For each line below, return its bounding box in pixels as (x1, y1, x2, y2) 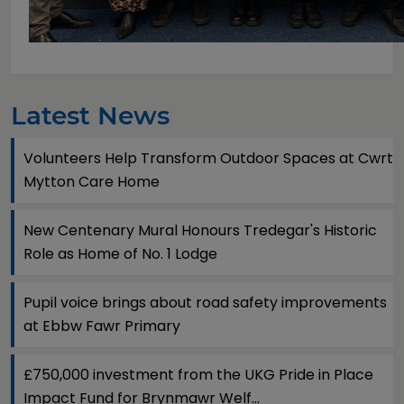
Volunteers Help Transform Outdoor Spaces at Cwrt (23, 148, 393, 169)
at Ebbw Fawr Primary (23, 316, 180, 336)
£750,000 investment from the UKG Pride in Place (23, 364, 373, 385)
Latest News (11, 100, 170, 131)
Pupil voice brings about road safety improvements (23, 292, 387, 313)
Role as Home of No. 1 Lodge (23, 243, 217, 264)
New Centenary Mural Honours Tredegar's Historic (23, 220, 377, 241)
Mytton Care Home (23, 171, 160, 192)
